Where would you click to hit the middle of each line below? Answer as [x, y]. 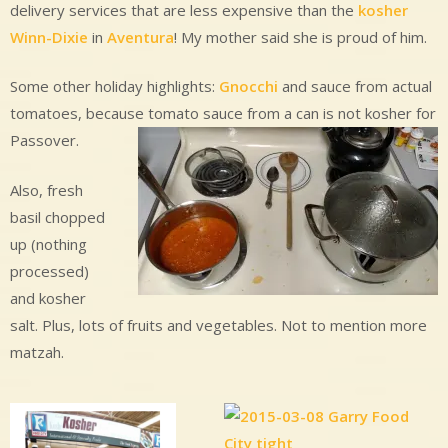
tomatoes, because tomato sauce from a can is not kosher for [223, 113]
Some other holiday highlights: [114, 86]
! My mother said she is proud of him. [300, 36]
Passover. [44, 140]
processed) [49, 270]
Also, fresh [46, 189]
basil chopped [57, 216]
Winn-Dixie [49, 36]
